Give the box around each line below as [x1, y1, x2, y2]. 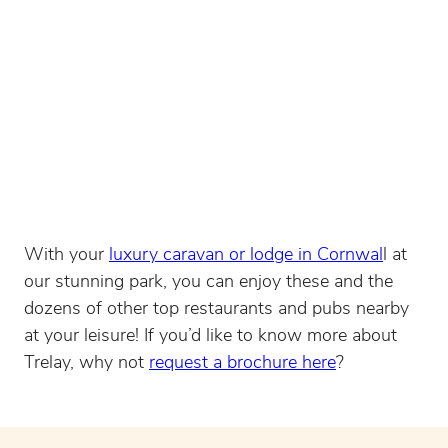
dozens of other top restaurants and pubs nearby [24, 300, 409, 319]
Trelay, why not [24, 354, 149, 373]
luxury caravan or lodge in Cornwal [109, 246, 383, 265]
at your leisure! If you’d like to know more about [24, 327, 397, 346]
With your [24, 246, 109, 265]
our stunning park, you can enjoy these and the [24, 273, 393, 292]
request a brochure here [149, 354, 336, 373]
